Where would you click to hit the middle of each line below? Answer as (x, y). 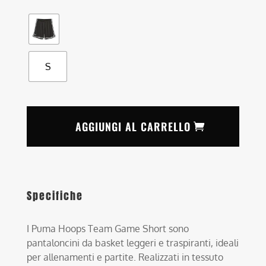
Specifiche (55, 195)
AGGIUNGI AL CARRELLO (133, 127)
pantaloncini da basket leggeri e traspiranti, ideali (133, 243)
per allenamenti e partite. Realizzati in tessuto (125, 257)
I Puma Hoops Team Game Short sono (108, 228)
